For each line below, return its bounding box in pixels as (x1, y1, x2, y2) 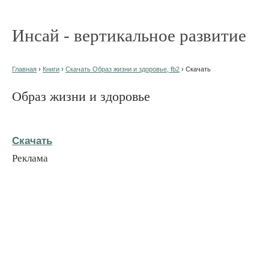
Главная (12, 65, 37, 73)
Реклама (12, 152, 48, 164)
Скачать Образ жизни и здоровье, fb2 (65, 65, 180, 73)
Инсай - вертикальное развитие (12, 26, 246, 45)
